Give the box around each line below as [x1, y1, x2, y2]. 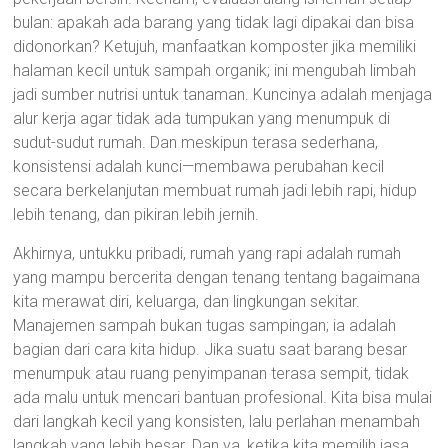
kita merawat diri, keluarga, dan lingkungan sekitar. [13, 292, 361, 311]
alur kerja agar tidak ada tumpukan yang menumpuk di [13, 109, 391, 128]
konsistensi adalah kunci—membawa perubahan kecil [13, 157, 385, 176]
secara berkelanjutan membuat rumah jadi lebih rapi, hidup [13, 181, 418, 200]
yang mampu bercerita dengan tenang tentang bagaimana [13, 268, 421, 287]
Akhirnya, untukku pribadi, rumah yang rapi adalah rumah [13, 244, 402, 263]
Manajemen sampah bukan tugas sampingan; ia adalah [13, 316, 397, 335]
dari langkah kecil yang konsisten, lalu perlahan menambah [13, 412, 421, 431]
